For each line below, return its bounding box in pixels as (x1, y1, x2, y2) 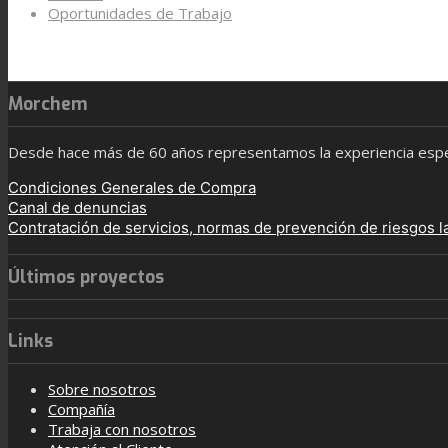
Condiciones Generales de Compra (8, 177, 256, 197)
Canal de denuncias (8, 197, 147, 217)
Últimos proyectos (8, 265, 164, 290)
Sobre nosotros (48, 378, 156, 399)
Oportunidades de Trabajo (48, 3, 232, 24)
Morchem (8, 91, 88, 116)
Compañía (48, 398, 115, 419)
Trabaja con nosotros (48, 418, 196, 439)
